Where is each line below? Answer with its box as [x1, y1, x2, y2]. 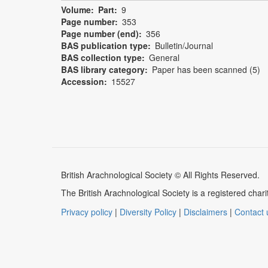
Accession [61, 75, 104, 88]
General [149, 51, 179, 64]
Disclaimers [184, 206, 227, 218]
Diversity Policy [120, 206, 176, 218]
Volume [61, 4, 91, 16]
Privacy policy [61, 206, 112, 218]
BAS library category [61, 63, 145, 76]
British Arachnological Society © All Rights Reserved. [61, 169, 260, 181]
